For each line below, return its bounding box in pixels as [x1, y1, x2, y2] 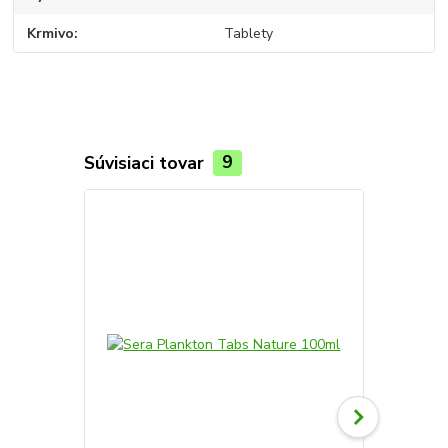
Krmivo [27, 23, 75, 43]
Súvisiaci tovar [83, 150, 209, 175]
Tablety [223, 23, 273, 43]
